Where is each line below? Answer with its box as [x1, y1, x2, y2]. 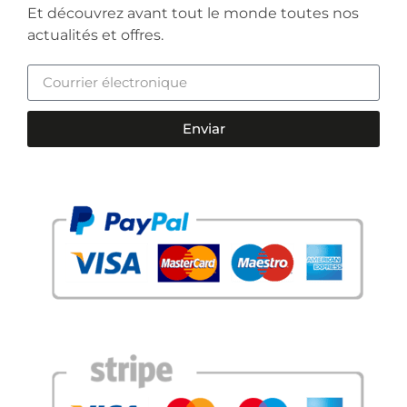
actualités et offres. [27, 25, 164, 44]
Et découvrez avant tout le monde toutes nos [27, 4, 359, 22]
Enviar [182, 120, 225, 138]
